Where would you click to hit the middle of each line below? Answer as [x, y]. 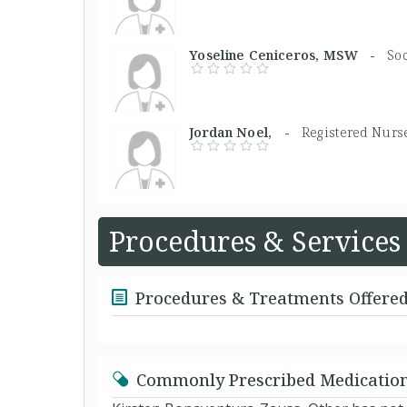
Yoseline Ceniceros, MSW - [288, 55]
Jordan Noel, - [245, 132]
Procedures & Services [255, 241]
